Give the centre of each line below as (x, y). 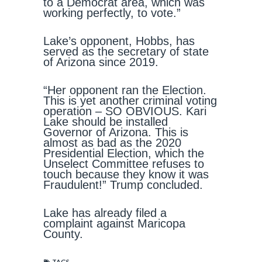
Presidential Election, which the (124, 153)
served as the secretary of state (126, 51)
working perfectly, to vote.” (112, 13)
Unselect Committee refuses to (124, 164)
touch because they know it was (126, 174)
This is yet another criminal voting (130, 101)
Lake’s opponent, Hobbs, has (119, 41)
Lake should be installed (106, 122)
